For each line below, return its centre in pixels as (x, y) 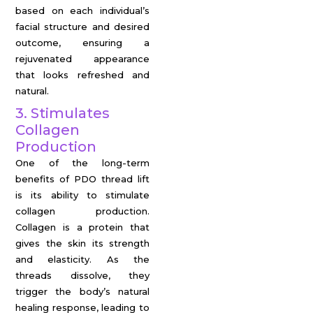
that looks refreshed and (82, 75)
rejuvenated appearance (82, 59)
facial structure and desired (82, 27)
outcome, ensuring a (82, 43)
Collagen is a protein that (82, 227)
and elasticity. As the (82, 259)
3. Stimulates (63, 113)
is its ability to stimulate (82, 195)
